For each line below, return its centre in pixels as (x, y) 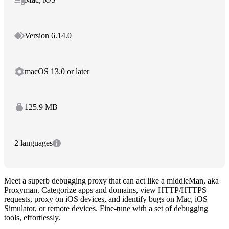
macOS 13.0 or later (57, 72)
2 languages (33, 143)
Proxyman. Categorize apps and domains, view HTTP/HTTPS (105, 190)
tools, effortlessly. (32, 218)
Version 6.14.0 (48, 36)
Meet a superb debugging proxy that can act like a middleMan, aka (111, 181)
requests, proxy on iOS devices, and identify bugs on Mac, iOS (106, 199)
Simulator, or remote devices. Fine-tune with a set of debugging (106, 209)
